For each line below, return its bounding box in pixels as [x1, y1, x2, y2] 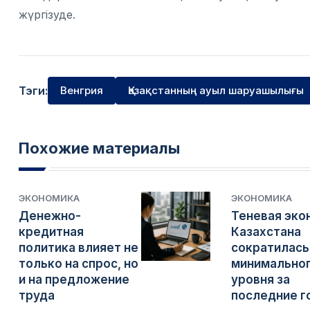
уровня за [230, 273, 290, 287]
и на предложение [19, 273, 129, 287]
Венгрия [60, 84, 103, 98]
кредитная [19, 225, 84, 239]
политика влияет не [19, 241, 138, 255]
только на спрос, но [19, 257, 138, 271]
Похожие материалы [19, 139, 180, 158]
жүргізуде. [19, 8, 75, 22]
